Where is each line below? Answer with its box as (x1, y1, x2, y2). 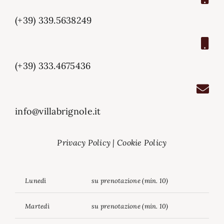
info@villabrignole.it (14, 105, 101, 117)
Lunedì (24, 176, 46, 185)
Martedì (24, 202, 49, 210)
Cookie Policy (117, 137, 167, 147)
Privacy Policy (57, 137, 111, 147)
